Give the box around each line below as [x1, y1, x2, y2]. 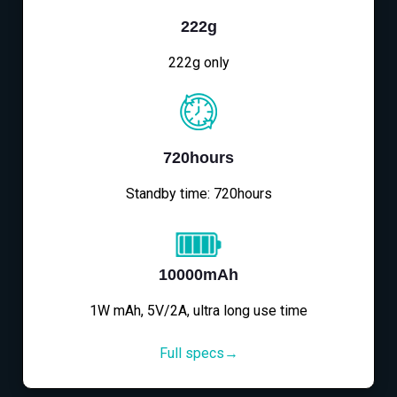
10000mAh [159, 265, 238, 284]
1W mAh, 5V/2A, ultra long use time [90, 301, 307, 319]
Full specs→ [159, 344, 238, 362]
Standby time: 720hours [125, 184, 272, 202]
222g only [167, 53, 230, 71]
